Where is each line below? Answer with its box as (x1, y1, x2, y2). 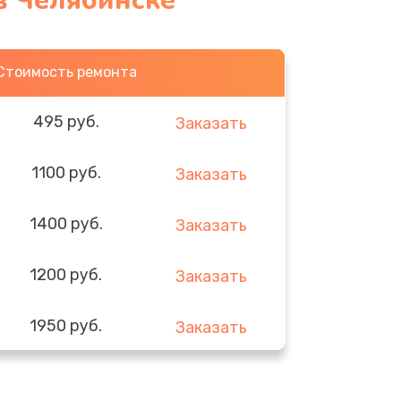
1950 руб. (30, 315, 103, 336)
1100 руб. (30, 162, 101, 183)
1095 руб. (30, 366, 103, 387)
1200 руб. (30, 264, 103, 285)
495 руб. (32, 111, 99, 132)
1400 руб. (29, 213, 103, 234)
